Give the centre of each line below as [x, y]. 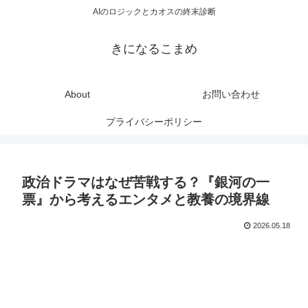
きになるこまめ [154, 49]
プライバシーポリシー [154, 122]
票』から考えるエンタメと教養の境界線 [146, 200]
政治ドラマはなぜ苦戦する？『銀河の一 [146, 183]
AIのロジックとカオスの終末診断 [154, 12]
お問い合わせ [231, 95]
